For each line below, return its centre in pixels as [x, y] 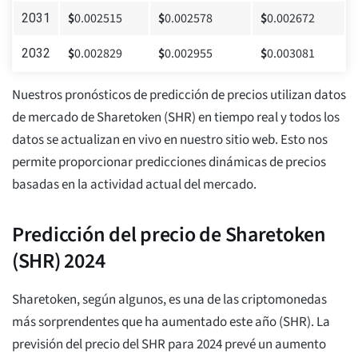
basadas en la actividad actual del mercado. [134, 185]
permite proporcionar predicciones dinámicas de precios [169, 163]
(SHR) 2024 [59, 261]
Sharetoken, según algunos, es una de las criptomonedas [169, 300]
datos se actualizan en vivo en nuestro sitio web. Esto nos [170, 140]
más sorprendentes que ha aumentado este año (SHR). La [171, 322]
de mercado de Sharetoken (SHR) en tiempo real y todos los [176, 118]
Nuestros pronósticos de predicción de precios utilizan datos [179, 95]
